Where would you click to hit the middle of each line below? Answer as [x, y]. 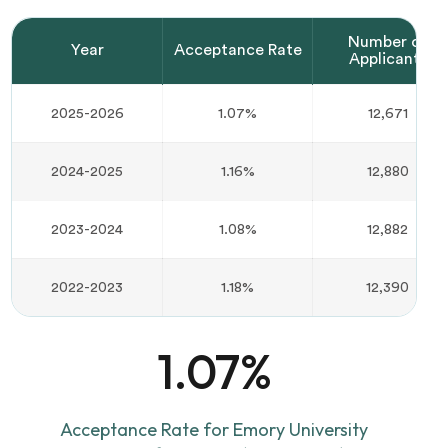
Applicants [387, 58]
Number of [387, 41]
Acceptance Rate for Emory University [214, 429]
